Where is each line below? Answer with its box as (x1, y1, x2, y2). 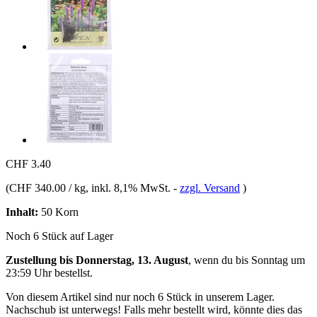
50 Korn (38, 205, 79, 218)
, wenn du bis (188, 253, 251, 266)
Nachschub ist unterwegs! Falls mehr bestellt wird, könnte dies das (6, 303, 302, 316)
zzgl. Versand (180, 181, 240, 194)
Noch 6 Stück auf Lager (6, 229, 113, 242)
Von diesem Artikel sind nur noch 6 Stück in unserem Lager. (6, 290, 275, 303)
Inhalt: (6, 205, 38, 218)
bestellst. (52, 266, 93, 279)
